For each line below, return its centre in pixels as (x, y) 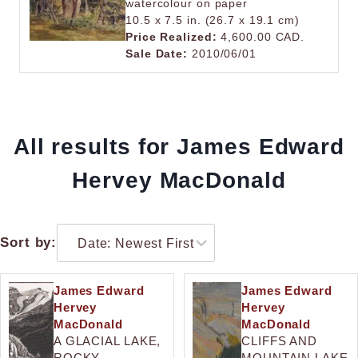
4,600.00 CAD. (261, 37)
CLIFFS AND (280, 340)
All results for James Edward (179, 146)
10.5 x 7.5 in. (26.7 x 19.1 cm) (213, 20)
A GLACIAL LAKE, (107, 340)
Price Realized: (171, 37)
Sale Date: (157, 54)
